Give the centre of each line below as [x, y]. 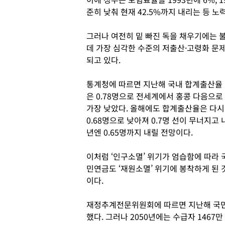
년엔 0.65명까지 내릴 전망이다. [140, 132]
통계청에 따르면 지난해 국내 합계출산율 [154, 84]
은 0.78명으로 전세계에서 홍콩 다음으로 [155, 96]
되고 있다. [103, 60]
